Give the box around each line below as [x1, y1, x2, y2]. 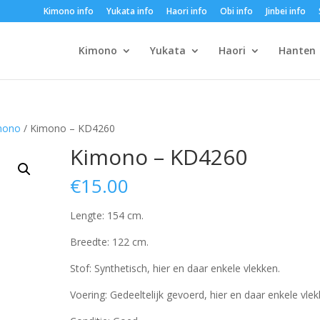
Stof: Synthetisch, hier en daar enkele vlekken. [70, 261, 281, 275]
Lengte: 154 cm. [70, 209, 144, 222]
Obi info [219, 5, 253, 17]
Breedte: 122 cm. [70, 235, 149, 249]
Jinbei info [265, 5, 306, 17]
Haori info [166, 5, 207, 17]
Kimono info [43, 5, 94, 17]
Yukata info [106, 5, 154, 17]
